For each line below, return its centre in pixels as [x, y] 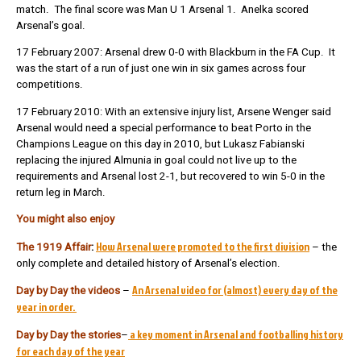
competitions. [50, 85]
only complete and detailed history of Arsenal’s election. [148, 263]
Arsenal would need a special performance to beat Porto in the [164, 127]
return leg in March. [61, 192]
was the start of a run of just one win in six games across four [161, 68]
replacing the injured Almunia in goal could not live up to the [156, 160]
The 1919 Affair [54, 247]
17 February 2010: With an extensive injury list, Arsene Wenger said [174, 111]
